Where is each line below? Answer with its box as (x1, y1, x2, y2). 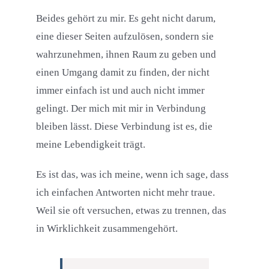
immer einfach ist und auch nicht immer (35, 85, 205, 97)
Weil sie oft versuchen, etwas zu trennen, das (35, 205, 226, 217)
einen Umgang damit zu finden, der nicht (35, 67, 210, 79)
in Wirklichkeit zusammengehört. (35, 223, 178, 235)
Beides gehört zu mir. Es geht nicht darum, (35, 13, 216, 25)
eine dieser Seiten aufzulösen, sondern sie (35, 31, 214, 43)
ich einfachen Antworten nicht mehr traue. (35, 187, 215, 199)
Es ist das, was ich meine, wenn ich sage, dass (35, 169, 229, 181)
